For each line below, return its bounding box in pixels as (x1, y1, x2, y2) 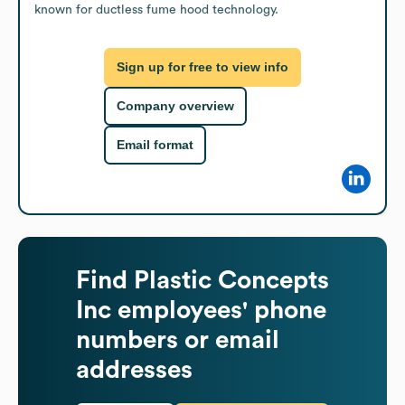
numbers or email (76, 326, 279, 353)
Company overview (117, 99, 234, 114)
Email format (117, 137, 193, 153)
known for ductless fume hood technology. (34, 3, 278, 16)
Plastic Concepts (134, 267, 329, 293)
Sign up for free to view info (117, 60, 288, 75)
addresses (76, 356, 193, 382)
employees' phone (111, 297, 326, 323)
